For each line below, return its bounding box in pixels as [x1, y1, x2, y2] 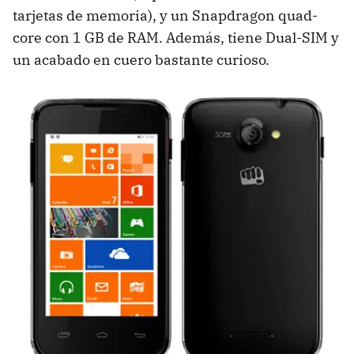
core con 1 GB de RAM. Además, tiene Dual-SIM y [13, 28, 339, 47]
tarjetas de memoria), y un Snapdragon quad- [13, 6, 318, 24]
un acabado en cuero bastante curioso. [13, 51, 269, 69]
